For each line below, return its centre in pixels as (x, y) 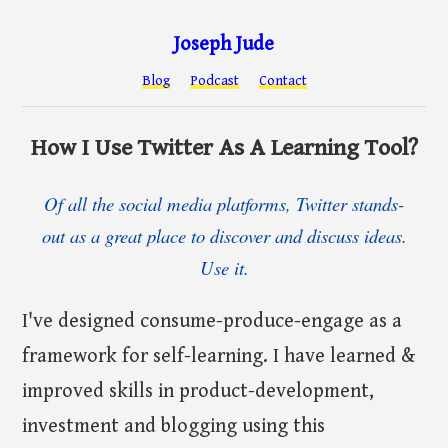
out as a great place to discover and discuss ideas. (224, 235)
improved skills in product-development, (198, 391)
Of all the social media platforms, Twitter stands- (224, 203)
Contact (282, 81)
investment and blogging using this (174, 426)
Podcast (214, 81)
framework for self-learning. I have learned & (219, 356)
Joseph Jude (224, 44)
